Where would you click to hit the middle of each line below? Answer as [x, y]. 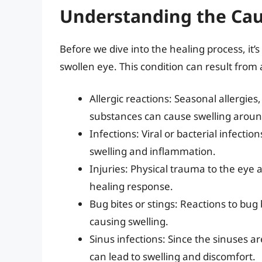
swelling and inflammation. [153, 151]
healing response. [131, 187]
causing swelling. [129, 222]
